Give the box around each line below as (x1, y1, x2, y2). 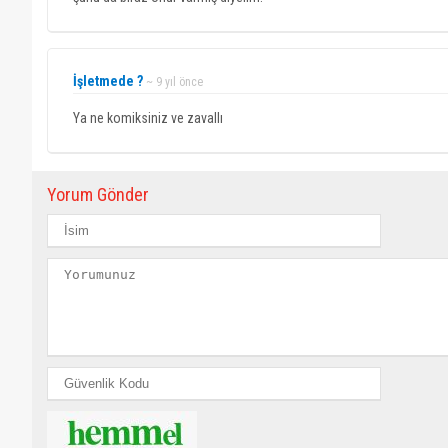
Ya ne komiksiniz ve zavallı (73, 110, 223, 126)
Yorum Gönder (47, 184, 149, 205)
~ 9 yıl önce (146, 75, 203, 89)
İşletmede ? (73, 73, 143, 89)
